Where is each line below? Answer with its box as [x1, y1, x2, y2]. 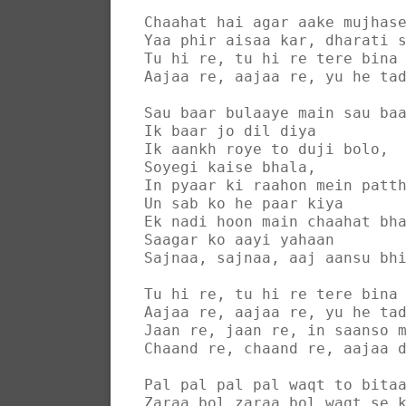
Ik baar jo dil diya [144, 121, 316, 140]
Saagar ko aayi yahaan [144, 230, 334, 248]
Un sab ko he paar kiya [144, 194, 343, 212]
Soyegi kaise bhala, [144, 158, 316, 176]
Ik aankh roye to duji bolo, [144, 140, 389, 158]
